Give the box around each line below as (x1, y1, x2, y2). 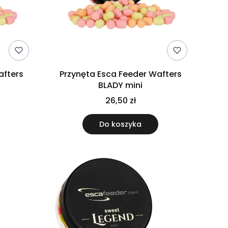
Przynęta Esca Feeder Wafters (59, 68, 182, 80)
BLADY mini (98, 79, 143, 91)
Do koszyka (99, 119, 142, 129)
